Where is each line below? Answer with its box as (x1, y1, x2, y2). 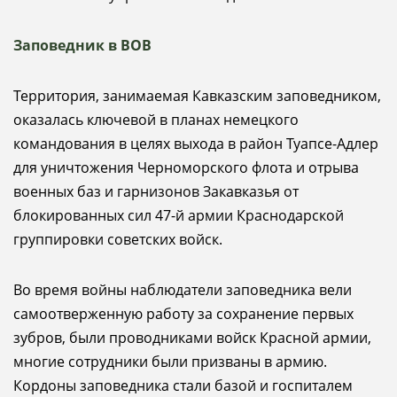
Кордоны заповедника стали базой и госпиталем (13, 376, 353, 395)
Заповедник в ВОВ (13, 35, 152, 55)
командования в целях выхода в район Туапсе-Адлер (13, 134, 378, 153)
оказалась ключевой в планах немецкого (13, 110, 299, 129)
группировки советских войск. (13, 230, 222, 249)
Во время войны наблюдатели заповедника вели (13, 280, 352, 300)
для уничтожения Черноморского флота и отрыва (13, 158, 359, 177)
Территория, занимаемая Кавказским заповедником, (13, 86, 381, 105)
